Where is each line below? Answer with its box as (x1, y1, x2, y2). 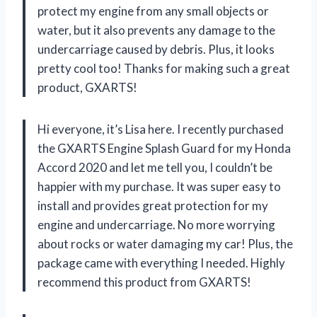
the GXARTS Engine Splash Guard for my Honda (38, 141, 291, 156)
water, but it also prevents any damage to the (38, 23, 275, 38)
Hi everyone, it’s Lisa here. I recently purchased (38, 122, 284, 137)
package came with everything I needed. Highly (38, 255, 285, 271)
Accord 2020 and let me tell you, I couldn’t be (38, 160, 272, 175)
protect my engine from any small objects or (38, 4, 269, 19)
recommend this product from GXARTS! (38, 275, 251, 290)
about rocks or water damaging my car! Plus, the (38, 236, 293, 252)
